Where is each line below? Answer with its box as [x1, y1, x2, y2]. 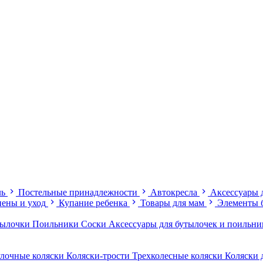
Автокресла [150, 187, 197, 197]
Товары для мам [140, 198, 204, 208]
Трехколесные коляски [132, 251, 225, 261]
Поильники [32, 219, 81, 229]
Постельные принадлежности [18, 187, 137, 197]
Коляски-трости [66, 251, 132, 261]
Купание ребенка [59, 198, 127, 208]
